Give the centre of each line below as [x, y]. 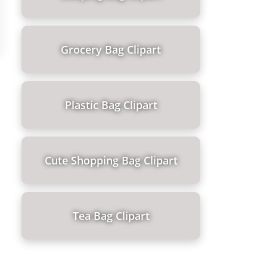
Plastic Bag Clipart [111, 105]
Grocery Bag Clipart [111, 49]
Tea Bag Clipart [111, 215]
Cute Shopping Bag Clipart [111, 160]
